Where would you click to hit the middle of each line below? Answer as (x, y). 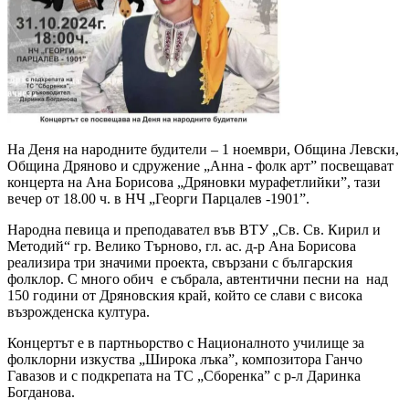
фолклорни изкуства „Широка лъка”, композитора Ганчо (185, 360)
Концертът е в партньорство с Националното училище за (186, 343)
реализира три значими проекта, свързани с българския (180, 263)
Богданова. (41, 393)
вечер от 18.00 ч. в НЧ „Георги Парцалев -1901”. (158, 199)
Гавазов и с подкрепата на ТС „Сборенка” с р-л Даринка (184, 376)
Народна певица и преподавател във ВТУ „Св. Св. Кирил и (194, 230)
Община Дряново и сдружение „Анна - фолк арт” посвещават (200, 166)
